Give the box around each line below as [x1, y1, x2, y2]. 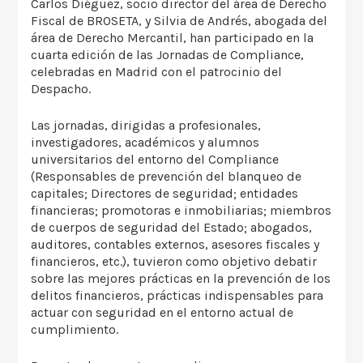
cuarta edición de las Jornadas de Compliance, [31, 47, 305, 63]
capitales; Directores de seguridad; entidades [31, 186, 299, 202]
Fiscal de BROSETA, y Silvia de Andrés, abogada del [31, 13, 328, 29]
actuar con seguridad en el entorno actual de [31, 305, 294, 321]
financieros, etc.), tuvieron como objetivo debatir [31, 254, 318, 270]
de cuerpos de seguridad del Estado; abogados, [31, 220, 313, 236]
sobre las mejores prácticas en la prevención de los [31, 271, 331, 287]
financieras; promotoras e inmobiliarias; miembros [31, 203, 332, 219]
